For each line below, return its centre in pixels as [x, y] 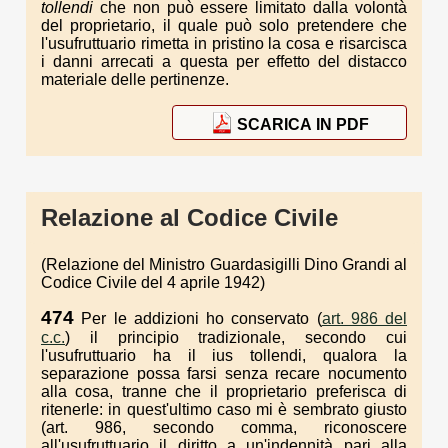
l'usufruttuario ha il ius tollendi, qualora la [224, 356]
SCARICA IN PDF [302, 124]
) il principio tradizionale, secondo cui [236, 338]
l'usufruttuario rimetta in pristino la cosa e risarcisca [224, 44]
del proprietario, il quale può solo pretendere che [224, 26]
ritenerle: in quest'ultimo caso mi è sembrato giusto [224, 410]
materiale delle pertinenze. [135, 80]
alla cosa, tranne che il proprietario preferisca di [224, 392]
